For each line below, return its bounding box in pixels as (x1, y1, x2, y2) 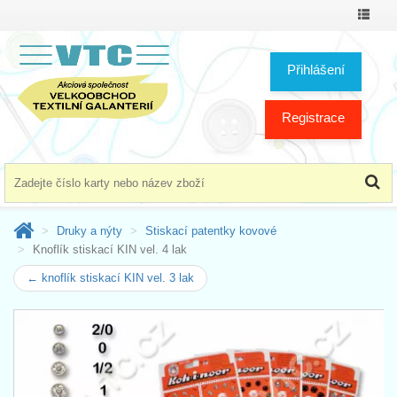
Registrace (282, 109, 345, 125)
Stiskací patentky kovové (145, 223, 276, 237)
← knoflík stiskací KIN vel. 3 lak (27, 270, 194, 284)
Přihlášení (287, 61, 345, 77)
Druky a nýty (57, 223, 122, 237)
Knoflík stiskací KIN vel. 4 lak (33, 242, 187, 256)
